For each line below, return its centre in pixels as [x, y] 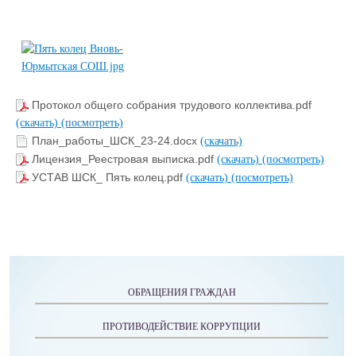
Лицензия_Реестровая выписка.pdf [124, 159]
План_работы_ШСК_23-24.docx [116, 141]
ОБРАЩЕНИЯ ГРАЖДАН [182, 293]
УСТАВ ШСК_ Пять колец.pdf [109, 177]
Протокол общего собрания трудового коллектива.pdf [172, 105]
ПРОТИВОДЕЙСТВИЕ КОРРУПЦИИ [182, 327]
